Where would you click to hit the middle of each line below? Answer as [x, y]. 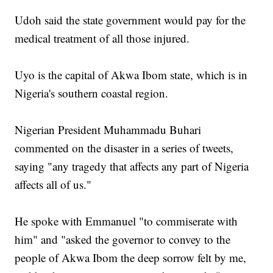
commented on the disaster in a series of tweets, [124, 148]
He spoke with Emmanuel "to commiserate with [126, 221]
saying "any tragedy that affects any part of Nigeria [132, 166]
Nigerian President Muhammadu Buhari [108, 130]
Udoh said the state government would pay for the [130, 20]
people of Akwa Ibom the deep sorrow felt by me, [131, 258]
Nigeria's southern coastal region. [92, 93]
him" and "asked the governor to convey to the [123, 239]
